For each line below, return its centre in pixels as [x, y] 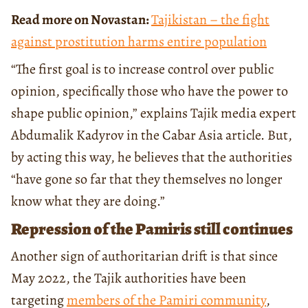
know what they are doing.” [88, 201]
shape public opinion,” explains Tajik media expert [154, 113]
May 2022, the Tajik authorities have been [129, 278]
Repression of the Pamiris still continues [152, 229]
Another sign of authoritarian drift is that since [144, 256]
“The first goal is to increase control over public [142, 69]
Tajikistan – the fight [210, 19]
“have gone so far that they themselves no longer [147, 179]
